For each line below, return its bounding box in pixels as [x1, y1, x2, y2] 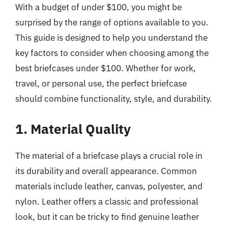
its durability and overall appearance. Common [15, 165, 197, 177]
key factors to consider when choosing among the [15, 47, 209, 59]
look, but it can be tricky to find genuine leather [15, 211, 199, 222]
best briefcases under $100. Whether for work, [15, 63, 196, 74]
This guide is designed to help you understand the [15, 32, 208, 43]
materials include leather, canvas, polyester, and [15, 180, 203, 192]
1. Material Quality [15, 120, 131, 137]
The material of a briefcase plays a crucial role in [15, 150, 203, 161]
